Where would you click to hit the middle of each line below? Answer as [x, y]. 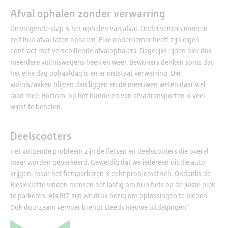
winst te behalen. [36, 107]
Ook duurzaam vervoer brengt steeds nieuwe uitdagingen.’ [100, 207]
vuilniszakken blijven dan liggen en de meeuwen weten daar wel [108, 84]
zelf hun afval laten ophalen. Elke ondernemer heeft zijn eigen [105, 39]
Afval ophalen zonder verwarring [88, 13]
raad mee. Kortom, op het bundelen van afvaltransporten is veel [108, 95]
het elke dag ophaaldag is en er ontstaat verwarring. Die [95, 73]
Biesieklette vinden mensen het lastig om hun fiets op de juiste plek [113, 184]
